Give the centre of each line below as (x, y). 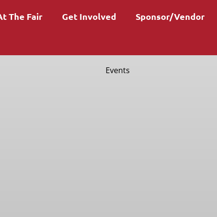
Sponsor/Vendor (170, 16)
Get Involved (89, 16)
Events (117, 70)
